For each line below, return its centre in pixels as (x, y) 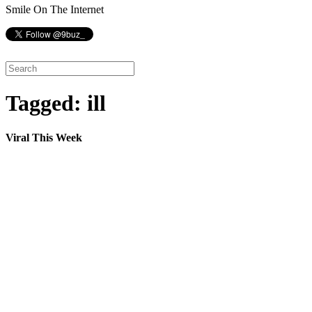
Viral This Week (44, 137)
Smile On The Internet (55, 9)
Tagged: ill (56, 103)
